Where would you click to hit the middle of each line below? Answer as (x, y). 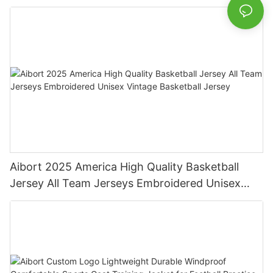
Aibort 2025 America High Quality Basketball (124, 166)
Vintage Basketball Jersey (76, 199)
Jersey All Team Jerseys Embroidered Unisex (125, 183)
